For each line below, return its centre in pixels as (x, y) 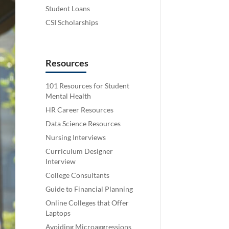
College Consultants (78, 175)
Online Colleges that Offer (87, 202)
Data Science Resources (83, 123)
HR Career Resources (80, 109)
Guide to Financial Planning (89, 189)
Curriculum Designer (79, 151)
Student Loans (68, 8)
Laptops (58, 213)
